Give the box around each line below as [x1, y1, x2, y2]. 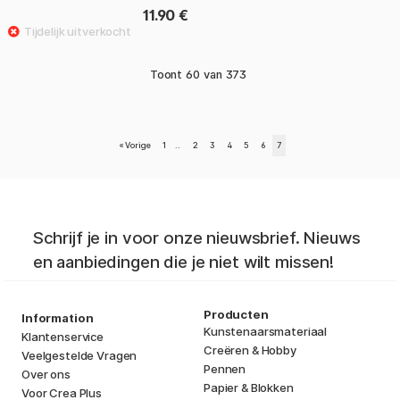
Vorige [125, 139, 151, 150]
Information [21, 310, 94, 325]
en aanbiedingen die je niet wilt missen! [32, 251, 334, 272]
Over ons [21, 366, 71, 381]
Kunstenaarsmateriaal [204, 323, 328, 338]
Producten [204, 306, 269, 321]
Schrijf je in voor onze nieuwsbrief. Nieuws [32, 227, 361, 248]
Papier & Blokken [204, 379, 294, 395]
